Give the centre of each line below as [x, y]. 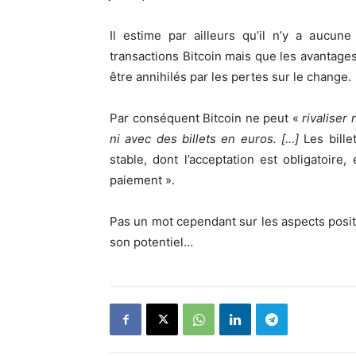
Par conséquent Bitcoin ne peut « [206, 118]
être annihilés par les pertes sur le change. [230, 77]
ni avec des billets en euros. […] [207, 139]
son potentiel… [153, 242]
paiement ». [142, 180]
